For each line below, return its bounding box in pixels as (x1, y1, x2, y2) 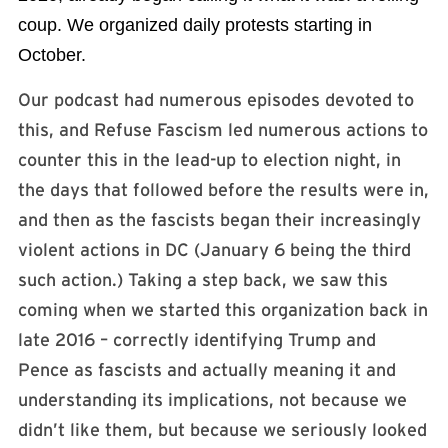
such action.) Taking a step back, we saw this (18, 269, 388, 290)
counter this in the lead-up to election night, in (18, 149, 401, 170)
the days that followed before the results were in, (18, 179, 429, 200)
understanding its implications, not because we (18, 389, 407, 410)
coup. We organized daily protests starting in (18, 15, 372, 36)
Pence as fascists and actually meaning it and (18, 359, 396, 380)
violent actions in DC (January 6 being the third (18, 239, 411, 260)
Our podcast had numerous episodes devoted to (18, 89, 414, 110)
